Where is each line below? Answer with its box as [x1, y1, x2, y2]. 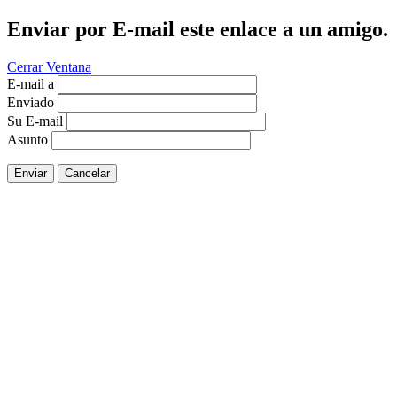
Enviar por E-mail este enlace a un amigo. [7, 17, 388, 41]
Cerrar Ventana [7, 58, 91, 74]
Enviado [7, 94, 54, 110]
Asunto [7, 131, 48, 147]
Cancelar [65, 166, 110, 180]
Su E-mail [7, 113, 63, 128]
